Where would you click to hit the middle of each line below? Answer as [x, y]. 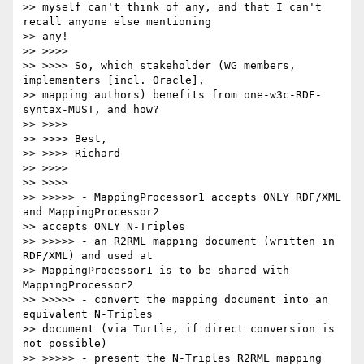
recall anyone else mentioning [117, 22]
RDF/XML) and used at [88, 256]
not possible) [65, 344]
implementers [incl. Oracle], [114, 80]
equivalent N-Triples [88, 314]
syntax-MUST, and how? [91, 110]
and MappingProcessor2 [91, 212]
